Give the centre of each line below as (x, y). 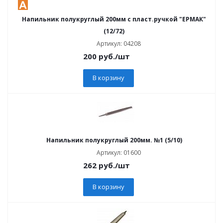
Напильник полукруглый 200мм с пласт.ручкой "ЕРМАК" (114, 19)
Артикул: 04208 (119, 44)
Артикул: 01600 (119, 153)
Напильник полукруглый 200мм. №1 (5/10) (114, 140)
